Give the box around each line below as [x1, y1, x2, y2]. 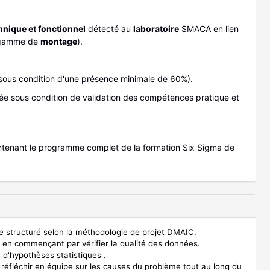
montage [40, 36, 77, 47]
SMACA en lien [179, 24, 239, 34]
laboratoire [133, 24, 179, 34]
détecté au [86, 24, 133, 34]
